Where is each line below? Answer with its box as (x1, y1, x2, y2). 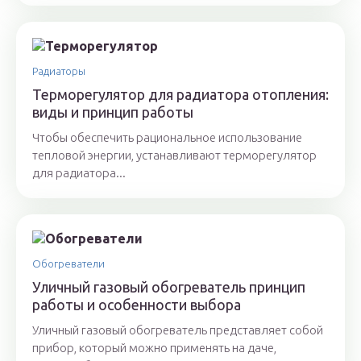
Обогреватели (32, 258, 105, 270)
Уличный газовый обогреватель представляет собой (32, 323, 323, 338)
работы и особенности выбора (32, 297, 241, 313)
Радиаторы (32, 65, 85, 77)
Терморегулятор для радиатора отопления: (32, 86, 329, 103)
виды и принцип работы (32, 104, 193, 121)
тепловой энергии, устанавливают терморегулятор (32, 148, 317, 163)
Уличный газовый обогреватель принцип (32, 279, 305, 296)
